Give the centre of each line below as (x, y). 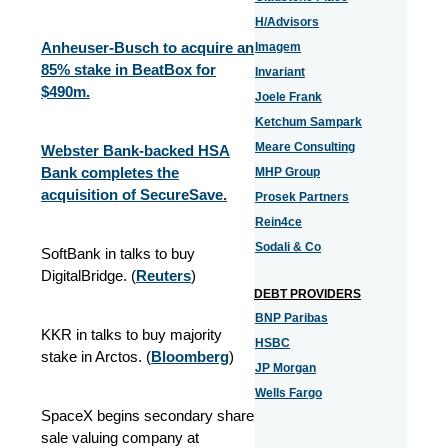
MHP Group (287, 172)
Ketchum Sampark (308, 122)
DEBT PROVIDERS (307, 294)
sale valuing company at (120, 437)
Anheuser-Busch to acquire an (147, 47)
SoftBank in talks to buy (118, 253)
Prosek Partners (302, 197)
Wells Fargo (288, 393)
